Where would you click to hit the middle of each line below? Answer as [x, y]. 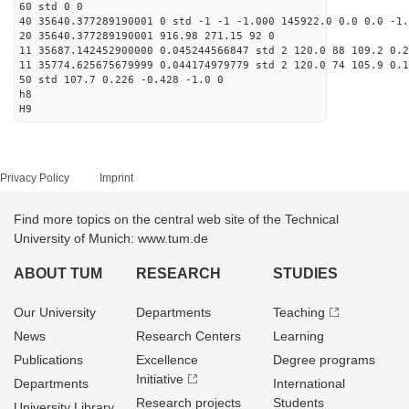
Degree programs [324, 360]
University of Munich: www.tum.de [111, 238]
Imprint [116, 178]
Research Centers [189, 336]
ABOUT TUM [58, 273]
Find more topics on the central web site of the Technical [176, 219]
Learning [298, 336]
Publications [48, 360]
